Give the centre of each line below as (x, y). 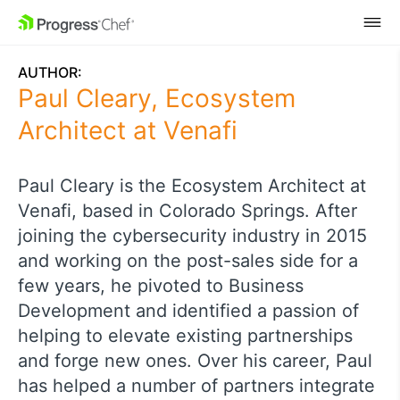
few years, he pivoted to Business (161, 286)
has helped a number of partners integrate (196, 386)
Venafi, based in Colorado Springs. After (187, 211)
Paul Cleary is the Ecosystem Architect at (192, 186)
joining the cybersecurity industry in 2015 (192, 236)
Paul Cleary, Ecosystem (157, 98)
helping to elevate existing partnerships (185, 336)
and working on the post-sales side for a (188, 261)
